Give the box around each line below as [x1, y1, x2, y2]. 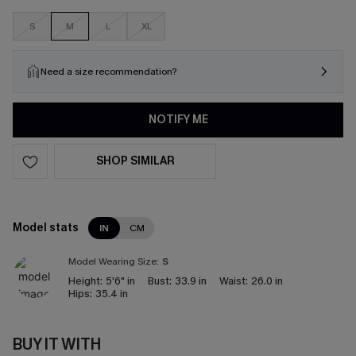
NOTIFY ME [148, 112, 208, 127]
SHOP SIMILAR [95, 153, 175, 168]
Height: [68, 274, 103, 288]
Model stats [13, 220, 79, 235]
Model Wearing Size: [68, 255, 159, 268]
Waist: [219, 274, 248, 288]
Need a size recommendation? [41, 65, 176, 78]
